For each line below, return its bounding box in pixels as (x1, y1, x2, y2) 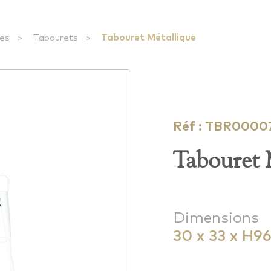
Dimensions (173, 211, 259, 226)
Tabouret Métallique (101, 33, 196, 42)
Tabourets (33, 33, 78, 42)
